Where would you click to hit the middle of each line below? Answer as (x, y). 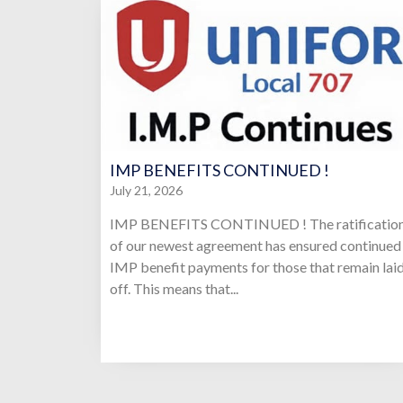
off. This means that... (174, 288)
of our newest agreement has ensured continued (255, 245)
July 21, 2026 (146, 190)
